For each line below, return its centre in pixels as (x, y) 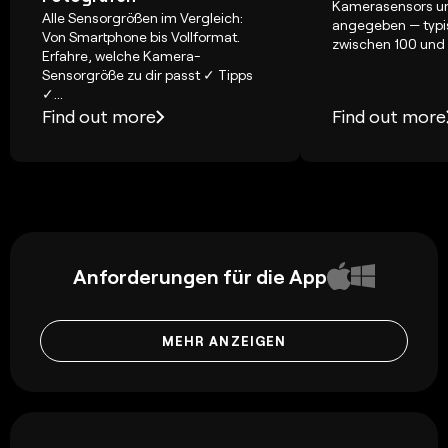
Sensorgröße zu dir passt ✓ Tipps (147, 75)
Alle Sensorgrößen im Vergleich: (142, 18)
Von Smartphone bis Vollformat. (141, 37)
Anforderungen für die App (200, 276)
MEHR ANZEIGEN (224, 341)
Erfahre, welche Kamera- (121, 56)
